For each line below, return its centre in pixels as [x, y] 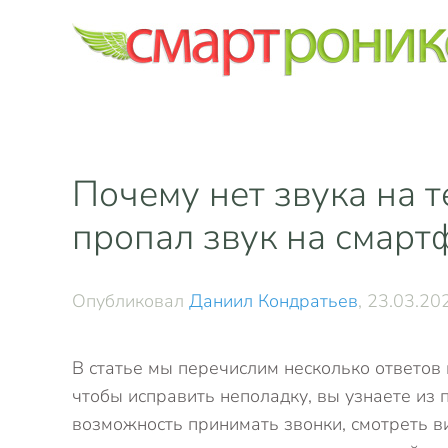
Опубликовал [130, 301]
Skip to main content [121, 53]
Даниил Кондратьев [273, 301]
